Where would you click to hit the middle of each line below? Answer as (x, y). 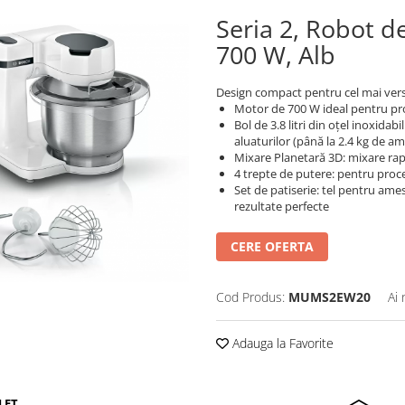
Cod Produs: (250, 297)
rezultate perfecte (282, 207)
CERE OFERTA (272, 247)
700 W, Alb (276, 55)
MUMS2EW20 (330, 297)
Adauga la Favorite (281, 344)
